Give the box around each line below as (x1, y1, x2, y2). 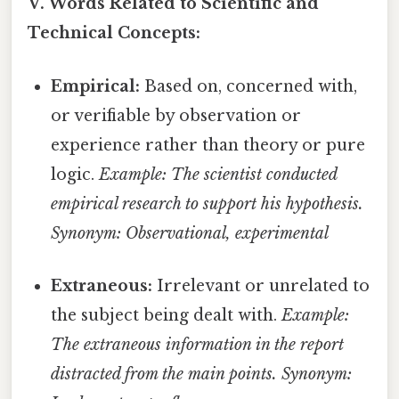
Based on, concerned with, (140, 76, 358, 96)
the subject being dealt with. (51, 305, 282, 325)
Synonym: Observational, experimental (51, 223, 330, 243)
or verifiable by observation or (51, 105, 302, 126)
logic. (51, 164, 100, 184)
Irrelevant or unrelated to (152, 275, 370, 296)
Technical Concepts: (28, 23, 200, 44)
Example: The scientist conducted (99, 164, 338, 184)
